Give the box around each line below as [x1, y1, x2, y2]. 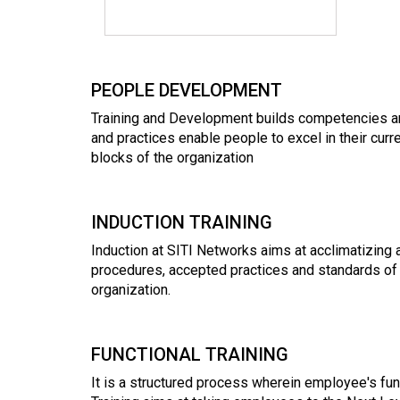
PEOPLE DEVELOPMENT [91, 79, 282, 101]
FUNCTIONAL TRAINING [91, 343, 288, 365]
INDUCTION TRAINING [91, 211, 272, 233]
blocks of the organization [91, 148, 254, 166]
